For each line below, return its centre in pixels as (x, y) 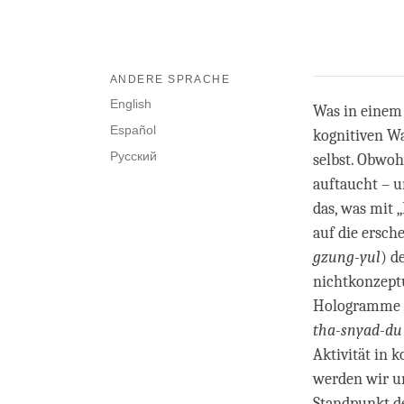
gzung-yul (347, 258)
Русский (133, 156)
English (131, 104)
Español (133, 130)
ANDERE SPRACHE (170, 80)
